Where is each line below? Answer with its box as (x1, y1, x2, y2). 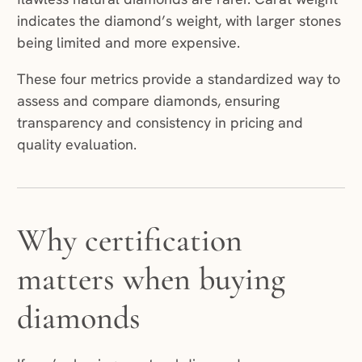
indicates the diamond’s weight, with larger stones (16, 11, 341, 31)
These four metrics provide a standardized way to (16, 69, 340, 89)
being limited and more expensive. (16, 33, 248, 53)
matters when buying (16, 259, 285, 299)
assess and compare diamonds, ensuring (16, 91, 280, 111)
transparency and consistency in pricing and (16, 113, 303, 133)
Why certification (16, 221, 242, 260)
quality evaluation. (16, 135, 141, 154)
